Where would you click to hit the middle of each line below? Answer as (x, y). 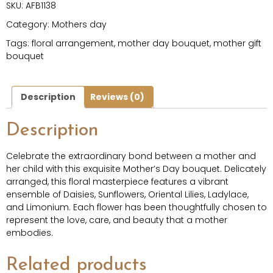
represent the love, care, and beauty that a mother (117, 220)
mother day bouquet (164, 43)
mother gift (237, 43)
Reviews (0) (117, 97)
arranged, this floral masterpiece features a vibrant (117, 182)
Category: (29, 24)
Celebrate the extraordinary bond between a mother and (131, 156)
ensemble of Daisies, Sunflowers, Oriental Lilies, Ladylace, (127, 195)
